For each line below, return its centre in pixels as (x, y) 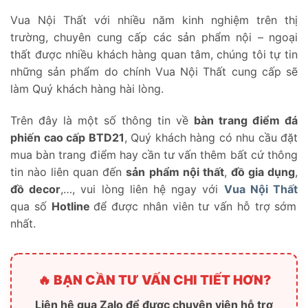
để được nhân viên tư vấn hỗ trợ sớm (195, 206)
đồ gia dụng (263, 172)
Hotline (73, 206)
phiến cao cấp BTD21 (67, 137)
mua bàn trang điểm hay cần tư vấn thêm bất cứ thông (154, 154)
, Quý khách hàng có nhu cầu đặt (211, 137)
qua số (31, 206)
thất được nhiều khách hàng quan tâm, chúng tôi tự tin (154, 54)
